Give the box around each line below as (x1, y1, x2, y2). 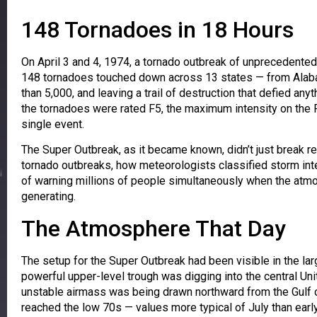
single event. (21, 117, 84, 131)
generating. (21, 190, 76, 204)
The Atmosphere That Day (21, 214, 286, 242)
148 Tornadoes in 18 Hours (21, 16, 294, 43)
